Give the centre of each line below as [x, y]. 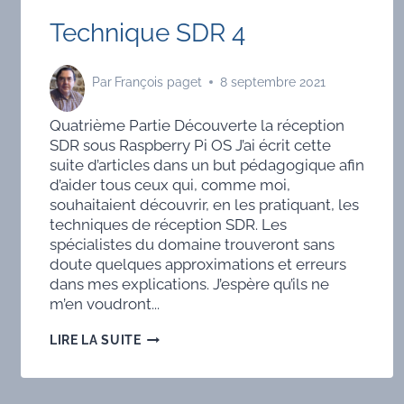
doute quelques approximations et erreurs [197, 264]
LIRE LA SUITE [95, 340]
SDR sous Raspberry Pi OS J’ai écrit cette [190, 145]
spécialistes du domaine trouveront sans [192, 244]
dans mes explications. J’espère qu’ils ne [189, 284]
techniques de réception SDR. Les [168, 224]
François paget [159, 83]
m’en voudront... [104, 303]
